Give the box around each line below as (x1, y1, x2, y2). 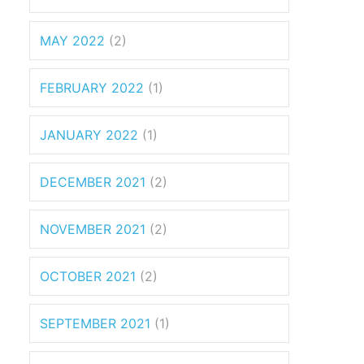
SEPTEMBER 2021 (40, 314, 150, 331)
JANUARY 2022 (40, 126, 138, 143)
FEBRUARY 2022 (40, 79, 144, 96)
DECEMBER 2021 (40, 173, 145, 190)
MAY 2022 (40, 32, 105, 49)
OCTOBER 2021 (40, 267, 136, 284)
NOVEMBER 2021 (40, 220, 145, 237)
